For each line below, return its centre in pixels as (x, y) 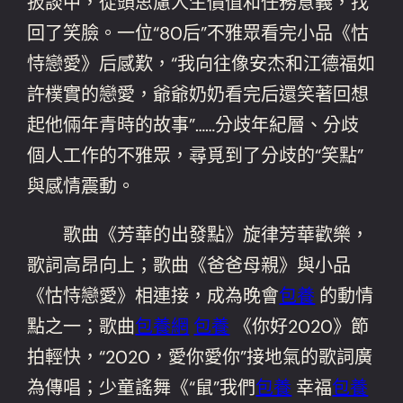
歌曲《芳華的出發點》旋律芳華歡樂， (198, 234)
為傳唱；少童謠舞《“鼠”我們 (142, 387)
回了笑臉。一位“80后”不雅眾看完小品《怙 (198, 33)
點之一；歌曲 (81, 326)
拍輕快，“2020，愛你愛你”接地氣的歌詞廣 (200, 357)
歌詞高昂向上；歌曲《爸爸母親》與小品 (189, 265)
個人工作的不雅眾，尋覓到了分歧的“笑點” (196, 155)
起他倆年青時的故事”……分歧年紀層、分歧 (193, 125)
